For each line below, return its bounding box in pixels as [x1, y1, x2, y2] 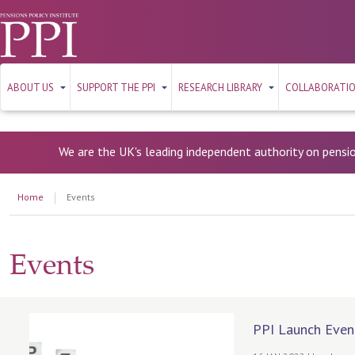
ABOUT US [7, 81, 54, 94]
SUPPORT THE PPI [77, 81, 155, 94]
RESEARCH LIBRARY [178, 81, 262, 94]
